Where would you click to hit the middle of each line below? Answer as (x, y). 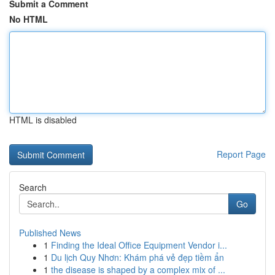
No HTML (29, 19)
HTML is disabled (43, 120)
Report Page (241, 154)
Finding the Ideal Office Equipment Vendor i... (139, 245)
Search (33, 187)
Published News (50, 233)
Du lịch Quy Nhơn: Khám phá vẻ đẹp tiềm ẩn (137, 257)
